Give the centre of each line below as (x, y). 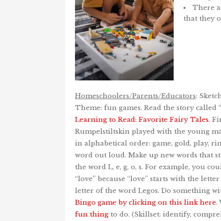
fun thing (92, 214)
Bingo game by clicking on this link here (146, 202)
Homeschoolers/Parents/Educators (135, 96)
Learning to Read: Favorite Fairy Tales (142, 119)
